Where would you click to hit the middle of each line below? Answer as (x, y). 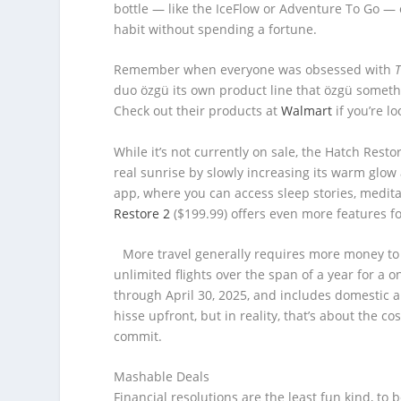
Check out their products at (198, 111)
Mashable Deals (162, 377)
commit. (138, 336)
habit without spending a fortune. (216, 29)
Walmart (307, 111)
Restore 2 (142, 213)
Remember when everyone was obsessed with (255, 70)
